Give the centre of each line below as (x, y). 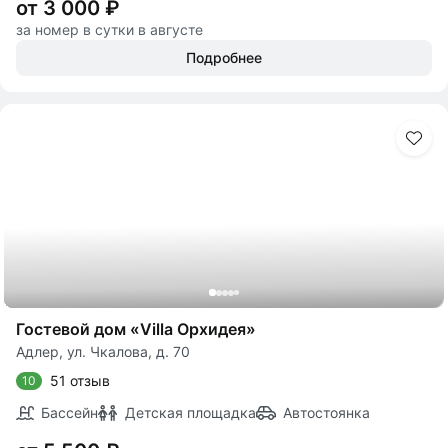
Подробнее (224, 57)
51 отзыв (80, 380)
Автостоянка (326, 412)
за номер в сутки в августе (109, 29)
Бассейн (69, 412)
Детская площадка (190, 412)
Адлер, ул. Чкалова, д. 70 (103, 351)
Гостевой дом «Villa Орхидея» (136, 329)
